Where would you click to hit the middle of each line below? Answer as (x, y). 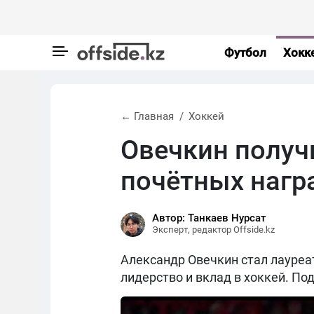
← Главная (147, 116)
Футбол (245, 52)
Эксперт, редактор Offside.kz (213, 230)
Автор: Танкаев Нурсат (209, 218)
